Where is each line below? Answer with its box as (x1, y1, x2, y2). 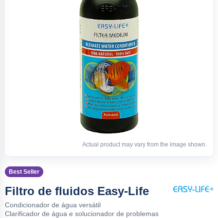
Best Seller (9, 168, 39, 175)
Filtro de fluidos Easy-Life (5, 184, 149, 198)
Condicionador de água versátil (5, 200, 101, 209)
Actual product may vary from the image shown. (82, 141, 207, 148)
